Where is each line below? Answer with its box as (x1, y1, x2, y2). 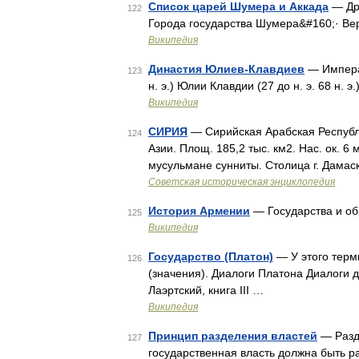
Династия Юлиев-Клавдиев (148, 63, 305, 75)
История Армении (148, 204, 250, 217)
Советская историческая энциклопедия (148, 176, 335, 188)
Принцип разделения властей (148, 329, 317, 342)
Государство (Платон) (148, 250, 273, 263)
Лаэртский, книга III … (148, 284, 264, 296)
